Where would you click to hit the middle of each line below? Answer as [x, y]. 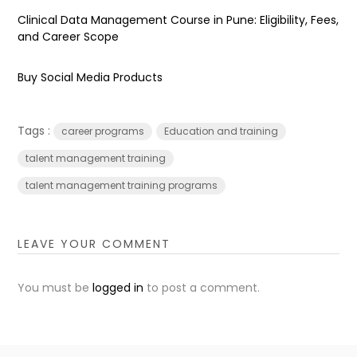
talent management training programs [122, 185]
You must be [55, 287]
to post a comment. [202, 287]
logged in [118, 287]
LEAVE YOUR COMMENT [94, 243]
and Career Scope [69, 36]
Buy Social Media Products [90, 77]
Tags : [36, 130]
